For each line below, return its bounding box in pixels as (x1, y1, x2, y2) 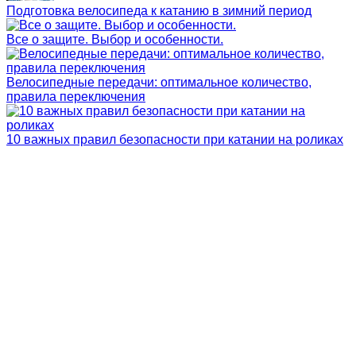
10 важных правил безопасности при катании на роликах (6, 133, 343, 146)
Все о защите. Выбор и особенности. (6, 33, 223, 46)
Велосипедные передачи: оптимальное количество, (6, 75, 311, 89)
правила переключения (6, 90, 145, 103)
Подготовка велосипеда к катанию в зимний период (6, 4, 311, 17)
